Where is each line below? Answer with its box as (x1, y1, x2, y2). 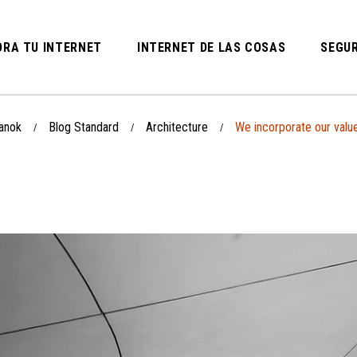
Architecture (146, 120, 208, 135)
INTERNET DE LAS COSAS (136, 40, 286, 55)
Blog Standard (49, 120, 119, 135)
